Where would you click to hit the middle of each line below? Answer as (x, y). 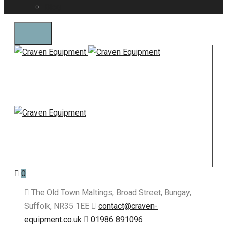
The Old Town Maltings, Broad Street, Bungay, (110, 192)
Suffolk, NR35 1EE (58, 206)
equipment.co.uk (53, 220)
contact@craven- (128, 206)
